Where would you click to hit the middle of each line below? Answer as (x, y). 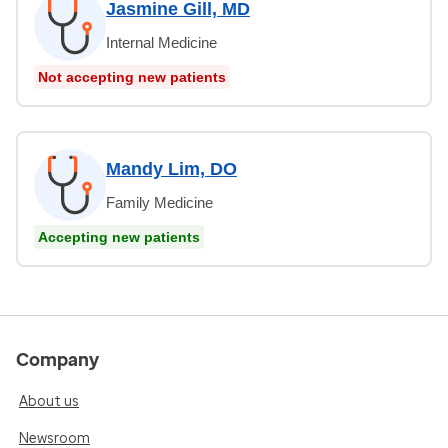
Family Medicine (159, 202)
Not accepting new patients (132, 76)
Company (57, 359)
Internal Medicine (161, 42)
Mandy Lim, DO (171, 168)
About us (49, 401)
